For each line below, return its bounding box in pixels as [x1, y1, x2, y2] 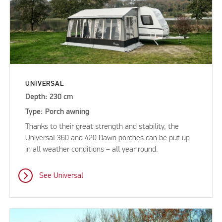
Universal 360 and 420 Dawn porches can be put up [25, 134, 190, 142]
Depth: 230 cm [25, 93, 73, 101]
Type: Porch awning [25, 108, 90, 116]
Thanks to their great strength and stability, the [25, 122, 179, 131]
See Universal [39, 171, 83, 180]
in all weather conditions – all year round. [25, 145, 160, 154]
